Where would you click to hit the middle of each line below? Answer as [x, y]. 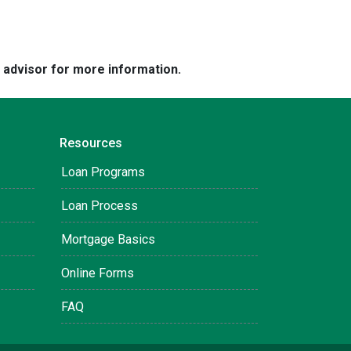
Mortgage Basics [108, 239]
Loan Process [100, 206]
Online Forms [98, 273]
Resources [91, 143]
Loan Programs [103, 172]
